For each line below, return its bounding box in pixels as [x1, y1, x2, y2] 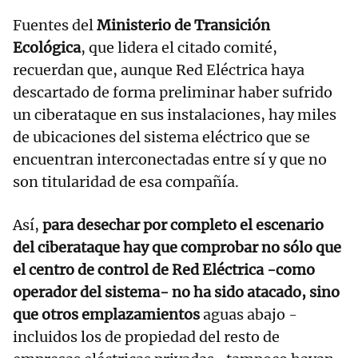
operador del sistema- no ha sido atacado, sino [13, 283, 340, 302]
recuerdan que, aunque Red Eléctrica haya [13, 61, 304, 80]
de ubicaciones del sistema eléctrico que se [13, 128, 310, 147]
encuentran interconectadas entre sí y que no [13, 150, 327, 169]
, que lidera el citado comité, [81, 38, 277, 58]
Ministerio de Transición [97, 16, 270, 35]
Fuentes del [13, 16, 97, 35]
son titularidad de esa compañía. [13, 173, 239, 192]
